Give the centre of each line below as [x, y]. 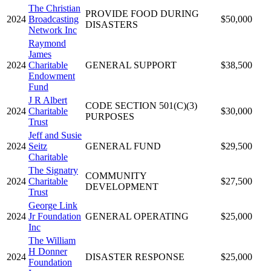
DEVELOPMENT [122, 186]
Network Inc [53, 30]
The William [52, 240]
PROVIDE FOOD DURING [142, 13]
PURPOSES [110, 116]
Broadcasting [54, 19]
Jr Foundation [55, 216]
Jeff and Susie [55, 135]
